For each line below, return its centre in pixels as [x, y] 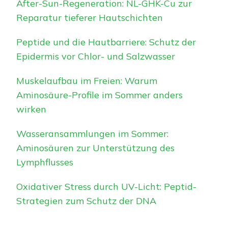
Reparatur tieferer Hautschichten [90, 17]
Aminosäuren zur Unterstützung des [95, 148]
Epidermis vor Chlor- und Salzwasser [96, 56]
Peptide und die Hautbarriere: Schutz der [106, 42]
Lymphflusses [45, 162]
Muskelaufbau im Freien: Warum [87, 80]
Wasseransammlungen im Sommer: [92, 133]
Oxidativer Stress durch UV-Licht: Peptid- [106, 186]
